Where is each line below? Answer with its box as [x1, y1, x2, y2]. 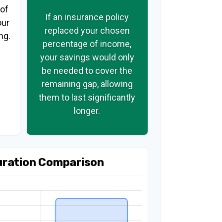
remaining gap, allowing [41, 78, 133, 89]
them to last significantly [39, 92, 136, 103]
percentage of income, [43, 38, 132, 49]
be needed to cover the [42, 65, 133, 76]
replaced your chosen [44, 25, 130, 36]
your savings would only [40, 52, 134, 62]
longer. [74, 105, 101, 116]
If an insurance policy [45, 11, 129, 22]
